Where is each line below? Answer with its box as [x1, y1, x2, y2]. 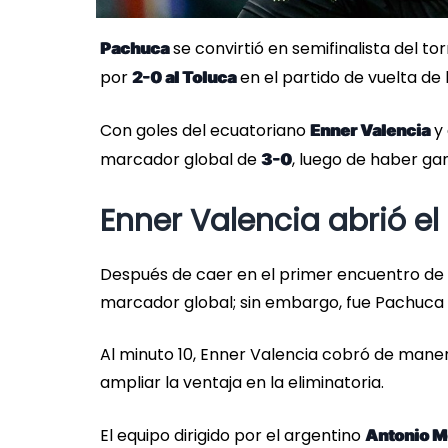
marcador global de [100, 148, 261, 172]
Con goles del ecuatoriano [100, 119, 310, 143]
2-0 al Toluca [132, 67, 236, 88]
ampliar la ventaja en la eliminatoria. [100, 371, 384, 395]
